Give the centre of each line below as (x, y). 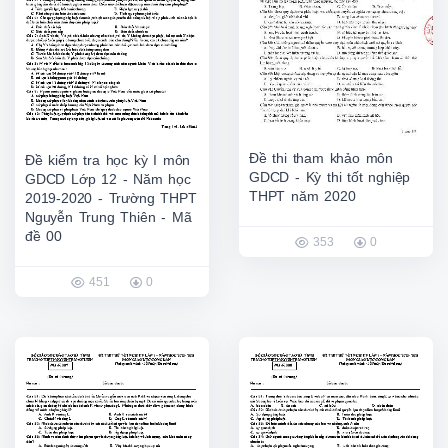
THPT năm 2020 (302, 195)
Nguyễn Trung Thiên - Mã (108, 217)
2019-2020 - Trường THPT (111, 198)
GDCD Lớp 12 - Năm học (108, 179)
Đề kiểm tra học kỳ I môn (108, 160)
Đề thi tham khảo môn (321, 157)
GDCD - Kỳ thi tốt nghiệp (330, 176)
